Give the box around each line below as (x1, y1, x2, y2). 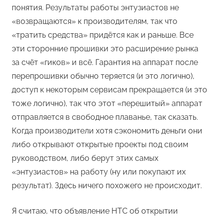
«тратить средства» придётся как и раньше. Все (12, 30, 194, 40)
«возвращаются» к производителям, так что (12, 17, 177, 26)
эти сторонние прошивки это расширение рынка (12, 44, 198, 54)
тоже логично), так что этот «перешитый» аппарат (12, 99, 202, 109)
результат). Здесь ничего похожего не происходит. (12, 181, 202, 191)
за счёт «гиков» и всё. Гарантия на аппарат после (12, 58, 198, 67)
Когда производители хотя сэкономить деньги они (12, 126, 202, 136)
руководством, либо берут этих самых (12, 153, 158, 163)
